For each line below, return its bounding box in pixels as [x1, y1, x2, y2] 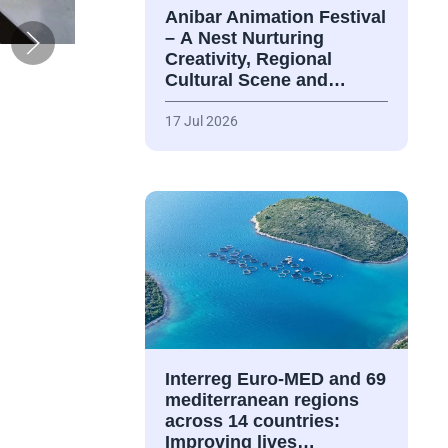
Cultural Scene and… [164, 70, 346, 91]
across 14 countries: [164, 411, 340, 432]
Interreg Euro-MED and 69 [164, 369, 386, 390]
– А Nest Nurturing [164, 28, 324, 49]
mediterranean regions [164, 390, 359, 411]
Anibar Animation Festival [164, 7, 386, 28]
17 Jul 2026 [164, 113, 238, 130]
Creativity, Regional [164, 49, 332, 70]
